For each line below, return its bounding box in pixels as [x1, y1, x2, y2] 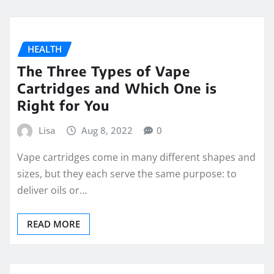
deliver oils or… [17, 183, 87, 197]
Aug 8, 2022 [81, 124, 133, 137]
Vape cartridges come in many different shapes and [17, 150, 256, 164]
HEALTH [28, 42, 62, 55]
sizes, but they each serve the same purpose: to [17, 166, 237, 180]
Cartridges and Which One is [17, 80, 217, 97]
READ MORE [27, 217, 80, 230]
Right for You [17, 97, 109, 114]
